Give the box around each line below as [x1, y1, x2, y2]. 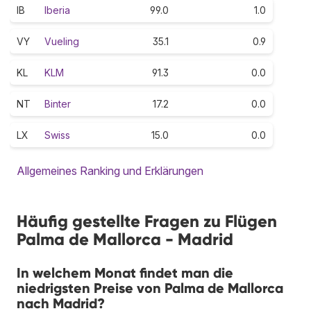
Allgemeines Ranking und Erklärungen [17, 163, 203, 178]
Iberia [44, 3, 70, 16]
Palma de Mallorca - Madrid [17, 228, 233, 249]
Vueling [44, 35, 79, 47]
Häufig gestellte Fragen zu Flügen [17, 210, 277, 231]
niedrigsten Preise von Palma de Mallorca [17, 279, 283, 296]
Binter [44, 97, 71, 110]
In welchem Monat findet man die [17, 264, 233, 281]
